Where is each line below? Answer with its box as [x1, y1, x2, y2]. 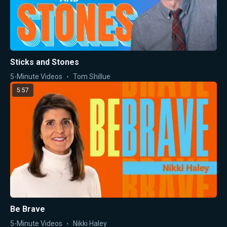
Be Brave [10, 204, 45, 214]
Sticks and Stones [10, 57, 79, 67]
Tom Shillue [73, 72, 110, 81]
